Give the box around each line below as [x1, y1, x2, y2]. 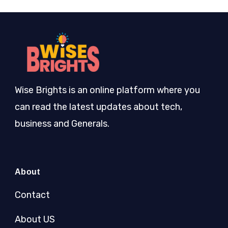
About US [15, 214, 55, 225]
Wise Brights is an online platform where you [15, 84, 200, 96]
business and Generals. [15, 118, 109, 130]
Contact [15, 189, 50, 201]
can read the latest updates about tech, [15, 101, 182, 113]
